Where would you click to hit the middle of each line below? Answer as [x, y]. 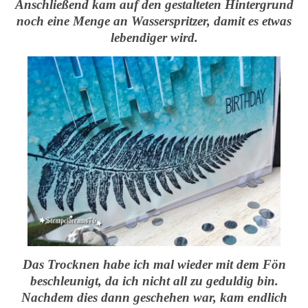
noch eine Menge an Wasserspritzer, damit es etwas [154, 21]
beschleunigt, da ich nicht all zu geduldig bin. [154, 280]
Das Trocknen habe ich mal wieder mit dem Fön [154, 264]
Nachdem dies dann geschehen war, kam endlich [154, 297]
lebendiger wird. [154, 37]
